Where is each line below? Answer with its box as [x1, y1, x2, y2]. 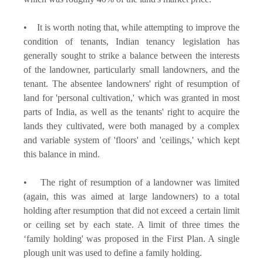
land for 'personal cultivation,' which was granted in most [23, 92, 240, 103]
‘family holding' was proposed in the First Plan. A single [23, 233, 240, 244]
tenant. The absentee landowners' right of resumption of [23, 78, 240, 89]
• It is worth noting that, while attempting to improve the [23, 22, 240, 32]
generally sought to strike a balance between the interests [23, 50, 240, 60]
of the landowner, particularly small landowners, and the [23, 64, 240, 75]
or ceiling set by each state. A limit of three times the [23, 219, 240, 230]
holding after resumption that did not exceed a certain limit [23, 205, 240, 215]
